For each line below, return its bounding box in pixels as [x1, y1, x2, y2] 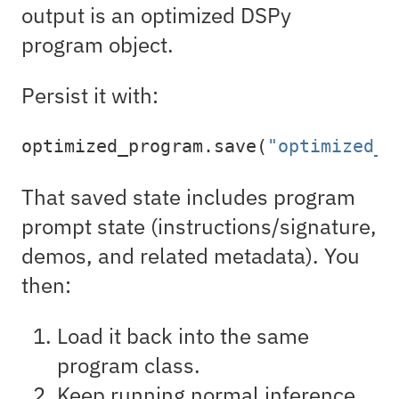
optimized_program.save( [21, 135, 267, 157]
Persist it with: [21, 80, 159, 110]
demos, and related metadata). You [21, 240, 360, 270]
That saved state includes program [21, 182, 355, 211]
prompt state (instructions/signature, [21, 211, 377, 240]
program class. [57, 350, 200, 379]
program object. [21, 29, 174, 59]
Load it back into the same [57, 321, 309, 350]
